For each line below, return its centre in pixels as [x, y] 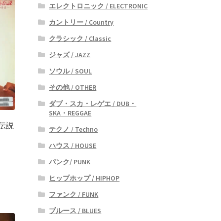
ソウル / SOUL [71, 71]
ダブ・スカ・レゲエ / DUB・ [93, 103]
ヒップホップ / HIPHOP [84, 178]
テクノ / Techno [74, 129]
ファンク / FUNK [74, 194]
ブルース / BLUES [75, 210]
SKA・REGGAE [70, 113]
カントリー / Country [81, 22]
